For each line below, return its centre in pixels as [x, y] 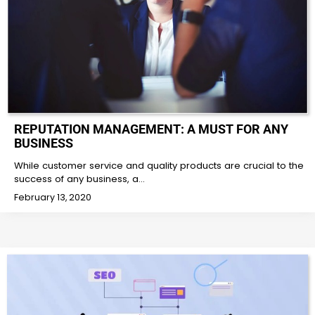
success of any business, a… [79, 179]
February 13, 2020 [53, 198]
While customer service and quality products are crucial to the [159, 166]
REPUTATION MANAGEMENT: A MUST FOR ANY [151, 129]
